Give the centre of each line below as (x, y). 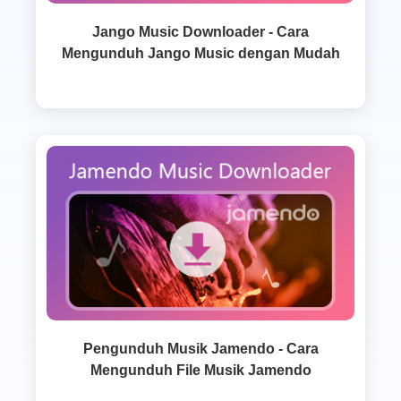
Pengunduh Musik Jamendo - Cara (200, 348)
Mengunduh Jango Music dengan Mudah (200, 53)
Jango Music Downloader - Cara (200, 31)
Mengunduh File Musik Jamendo (200, 370)
